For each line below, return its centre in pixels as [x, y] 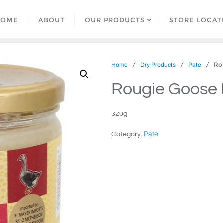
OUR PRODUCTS [115, 20]
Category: [128, 134]
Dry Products [158, 65]
